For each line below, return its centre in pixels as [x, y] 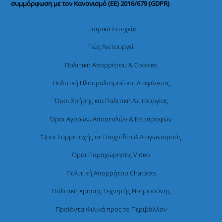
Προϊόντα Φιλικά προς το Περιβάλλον [111, 209]
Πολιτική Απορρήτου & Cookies [111, 65]
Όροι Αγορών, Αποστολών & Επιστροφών [111, 119]
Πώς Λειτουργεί [111, 47]
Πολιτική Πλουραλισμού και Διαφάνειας [111, 83]
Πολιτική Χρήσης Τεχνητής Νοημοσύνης [111, 191]
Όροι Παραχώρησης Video [111, 155]
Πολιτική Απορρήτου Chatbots [111, 173]
